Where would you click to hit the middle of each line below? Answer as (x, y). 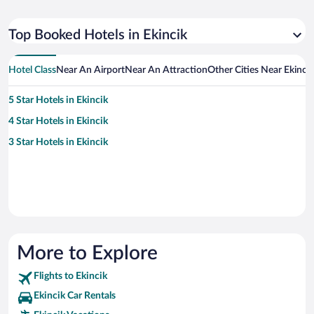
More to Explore (87, 253)
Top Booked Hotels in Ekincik (98, 35)
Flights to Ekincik (70, 277)
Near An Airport (90, 70)
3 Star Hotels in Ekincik (58, 143)
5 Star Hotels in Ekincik (58, 101)
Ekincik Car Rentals (75, 296)
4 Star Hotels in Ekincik (58, 122)
